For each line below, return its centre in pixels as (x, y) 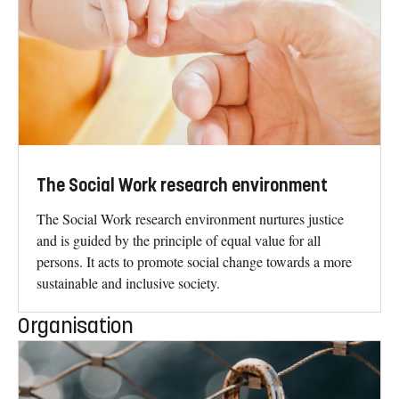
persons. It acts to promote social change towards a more (194, 261)
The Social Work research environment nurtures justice (190, 218)
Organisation (76, 326)
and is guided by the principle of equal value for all (179, 240)
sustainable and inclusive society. (128, 282)
